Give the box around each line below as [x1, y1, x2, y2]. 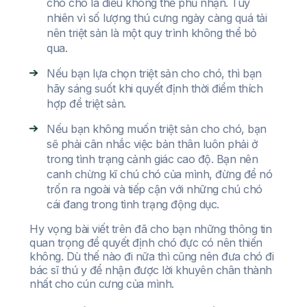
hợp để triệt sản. [47, 97, 126, 111]
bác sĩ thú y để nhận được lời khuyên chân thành [29, 263, 272, 278]
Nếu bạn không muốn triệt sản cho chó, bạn [47, 122, 267, 136]
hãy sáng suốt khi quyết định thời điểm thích [47, 82, 262, 96]
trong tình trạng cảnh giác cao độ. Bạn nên [47, 152, 258, 167]
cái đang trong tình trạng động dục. [47, 197, 219, 212]
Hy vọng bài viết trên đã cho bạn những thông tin [29, 222, 271, 236]
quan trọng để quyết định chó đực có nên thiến [29, 236, 262, 250]
